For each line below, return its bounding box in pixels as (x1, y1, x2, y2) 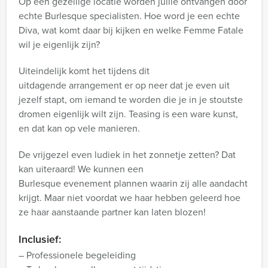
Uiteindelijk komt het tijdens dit (19, 64, 150, 77)
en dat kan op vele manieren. (19, 121, 140, 135)
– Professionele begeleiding (19, 248, 136, 261)
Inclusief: (19, 232, 61, 246)
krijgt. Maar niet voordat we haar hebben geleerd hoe (19, 191, 240, 204)
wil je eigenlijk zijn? (19, 38, 100, 51)
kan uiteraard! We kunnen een (19, 162, 144, 175)
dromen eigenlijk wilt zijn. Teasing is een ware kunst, (19, 107, 238, 120)
